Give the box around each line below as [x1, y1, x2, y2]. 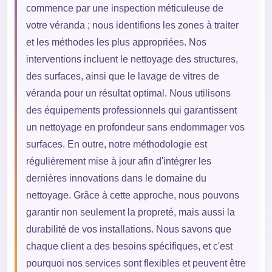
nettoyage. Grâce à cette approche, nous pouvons [25, 190, 239, 201]
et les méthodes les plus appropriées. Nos [25, 37, 206, 48]
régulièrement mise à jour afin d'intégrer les [25, 156, 211, 167]
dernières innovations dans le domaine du [25, 173, 206, 184]
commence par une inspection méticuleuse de [25, 3, 223, 14]
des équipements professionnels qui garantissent [25, 105, 237, 116]
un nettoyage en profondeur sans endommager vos [25, 122, 245, 133]
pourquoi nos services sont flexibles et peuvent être [25, 258, 246, 269]
